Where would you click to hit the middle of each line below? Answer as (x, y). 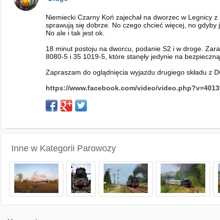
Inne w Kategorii (44, 148)
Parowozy (96, 148)
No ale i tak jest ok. (75, 33)
